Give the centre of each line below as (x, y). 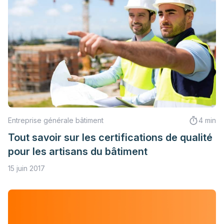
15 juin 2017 (26, 168)
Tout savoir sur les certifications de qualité (110, 138)
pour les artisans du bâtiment (78, 152)
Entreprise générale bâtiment (56, 120)
